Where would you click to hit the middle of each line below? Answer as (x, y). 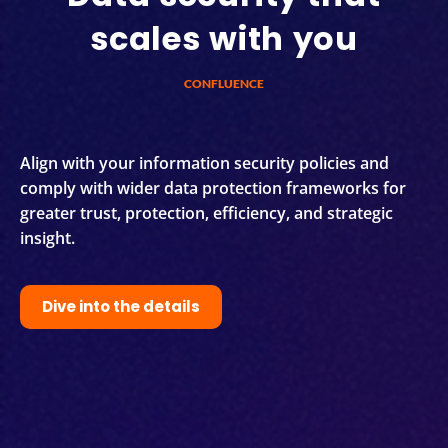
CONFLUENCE (224, 84)
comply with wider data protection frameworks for (213, 187)
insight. (47, 237)
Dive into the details (121, 307)
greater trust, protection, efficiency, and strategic (206, 212)
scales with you (223, 39)
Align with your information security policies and (204, 162)
